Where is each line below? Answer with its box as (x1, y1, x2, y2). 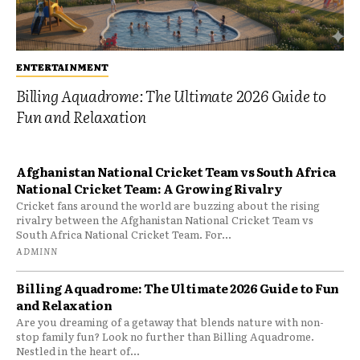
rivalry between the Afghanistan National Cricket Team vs (16, 211, 313, 227)
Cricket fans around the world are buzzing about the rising (16, 197, 320, 213)
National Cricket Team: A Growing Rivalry (16, 178, 282, 198)
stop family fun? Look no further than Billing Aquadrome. (16, 328, 314, 344)
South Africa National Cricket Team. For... (16, 226, 231, 242)
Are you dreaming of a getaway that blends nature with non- (16, 313, 324, 329)
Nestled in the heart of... (16, 342, 140, 358)
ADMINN (16, 243, 58, 257)
